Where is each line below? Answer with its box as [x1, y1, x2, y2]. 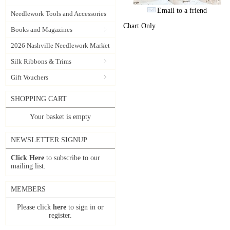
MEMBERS [11, 185, 46, 193]
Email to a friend [157, 7, 207, 14]
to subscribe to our [44, 154, 100, 162]
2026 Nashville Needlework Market [11, 42, 110, 49]
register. [49, 212, 72, 219]
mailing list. [11, 162, 46, 170]
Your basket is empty [30, 113, 91, 121]
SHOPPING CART [11, 95, 67, 103]
